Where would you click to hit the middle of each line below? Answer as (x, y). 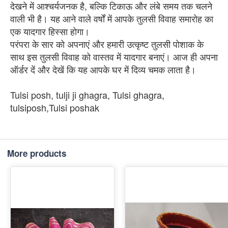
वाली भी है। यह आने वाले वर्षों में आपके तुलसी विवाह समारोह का (112, 18)
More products (37, 153)
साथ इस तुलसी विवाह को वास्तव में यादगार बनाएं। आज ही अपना (114, 56)
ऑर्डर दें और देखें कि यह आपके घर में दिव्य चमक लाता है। (103, 69)
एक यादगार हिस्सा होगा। (50, 31)
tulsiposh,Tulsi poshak (55, 107)
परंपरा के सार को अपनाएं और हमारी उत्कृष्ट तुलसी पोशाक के (107, 44)
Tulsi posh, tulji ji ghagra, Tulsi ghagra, (87, 94)
